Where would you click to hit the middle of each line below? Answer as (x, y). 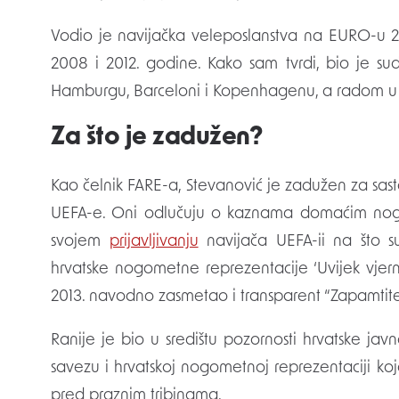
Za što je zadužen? (157, 138)
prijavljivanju (154, 242)
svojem (80, 242)
